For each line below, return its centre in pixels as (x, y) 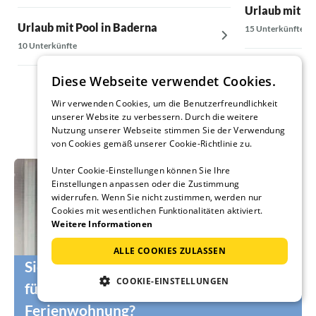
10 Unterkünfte (47, 45)
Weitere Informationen (102, 224)
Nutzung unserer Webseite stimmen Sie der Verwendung (169, 130)
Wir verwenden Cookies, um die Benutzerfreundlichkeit (165, 103)
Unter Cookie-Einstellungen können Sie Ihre (141, 170)
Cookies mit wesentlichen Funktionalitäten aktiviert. (157, 211)
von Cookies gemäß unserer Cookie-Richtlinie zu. (152, 144)
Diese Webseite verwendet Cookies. (164, 81)
